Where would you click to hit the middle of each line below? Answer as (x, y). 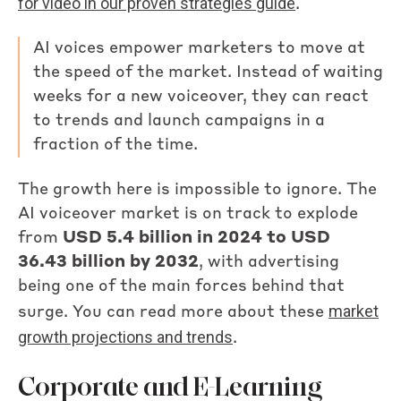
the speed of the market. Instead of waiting (208, 73)
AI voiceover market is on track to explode (188, 213)
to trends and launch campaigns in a (179, 121)
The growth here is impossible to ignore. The (197, 189)
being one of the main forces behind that (181, 286)
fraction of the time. (115, 145)
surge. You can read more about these (173, 312)
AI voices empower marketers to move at (199, 49)
